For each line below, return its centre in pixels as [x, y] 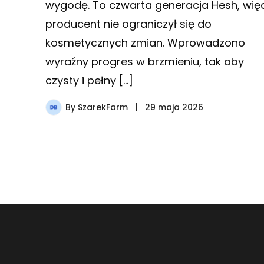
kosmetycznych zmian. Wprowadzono [145, 42]
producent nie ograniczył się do [128, 24]
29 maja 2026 [174, 107]
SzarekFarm [103, 107]
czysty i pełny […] [89, 80]
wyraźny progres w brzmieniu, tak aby [144, 61]
